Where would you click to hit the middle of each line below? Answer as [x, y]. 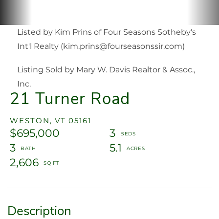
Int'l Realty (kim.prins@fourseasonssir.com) [101, 46]
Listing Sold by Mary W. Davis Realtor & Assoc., [106, 69]
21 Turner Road [70, 99]
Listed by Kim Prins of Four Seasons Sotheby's [107, 32]
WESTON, [31, 120]
